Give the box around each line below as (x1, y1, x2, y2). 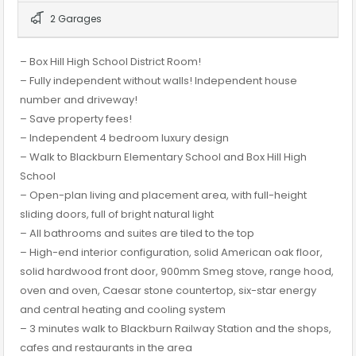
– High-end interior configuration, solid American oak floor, (20, 245, 323, 261)
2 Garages (48, 12, 102, 26)
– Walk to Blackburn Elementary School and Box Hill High (20, 149, 307, 165)
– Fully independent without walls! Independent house (20, 73, 297, 89)
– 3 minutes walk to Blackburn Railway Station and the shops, (20, 321, 331, 337)
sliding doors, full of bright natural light (20, 207, 214, 222)
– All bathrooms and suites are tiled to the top (20, 226, 254, 242)
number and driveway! (20, 92, 137, 108)
